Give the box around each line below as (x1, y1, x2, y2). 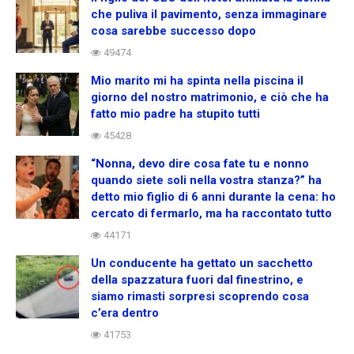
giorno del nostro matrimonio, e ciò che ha (91, 89, 329, 104)
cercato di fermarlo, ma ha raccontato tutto (91, 205, 332, 220)
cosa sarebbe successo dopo (91, 23, 256, 38)
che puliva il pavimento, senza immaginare (91, 6, 327, 21)
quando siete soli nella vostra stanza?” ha (91, 172, 322, 187)
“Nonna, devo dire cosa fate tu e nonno (91, 156, 309, 171)
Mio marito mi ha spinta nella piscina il (91, 73, 303, 88)
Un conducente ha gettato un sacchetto (91, 255, 313, 270)
